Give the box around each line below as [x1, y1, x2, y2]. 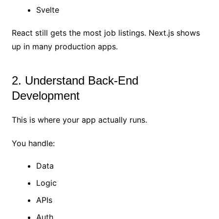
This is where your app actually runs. [11, 115, 147, 125]
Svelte [36, 5, 59, 15]
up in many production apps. [11, 42, 118, 52]
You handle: [11, 138, 55, 149]
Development [11, 89, 80, 103]
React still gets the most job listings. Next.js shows [11, 28, 200, 38]
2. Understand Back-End [11, 74, 138, 88]
